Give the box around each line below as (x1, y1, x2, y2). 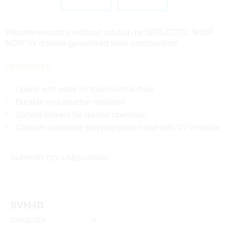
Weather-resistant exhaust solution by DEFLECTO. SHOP (5, 27, 214, 37)
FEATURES (5, 64, 52, 73)
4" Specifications (11, 173, 65, 182)
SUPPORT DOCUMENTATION (11, 153, 108, 162)
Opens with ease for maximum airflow (15, 84, 153, 94)
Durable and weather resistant (15, 97, 125, 106)
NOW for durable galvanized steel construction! (5, 38, 178, 48)
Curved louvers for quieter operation (15, 109, 147, 119)
